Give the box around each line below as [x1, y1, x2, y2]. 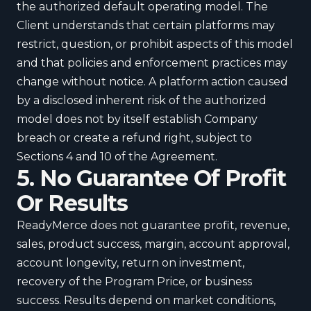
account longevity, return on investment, [17, 256, 244, 269]
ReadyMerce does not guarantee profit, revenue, [17, 219, 289, 232]
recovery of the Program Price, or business [17, 275, 252, 288]
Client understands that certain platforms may [17, 19, 275, 32]
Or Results [17, 190, 128, 217]
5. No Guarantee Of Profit [17, 165, 286, 192]
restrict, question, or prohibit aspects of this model [17, 37, 293, 51]
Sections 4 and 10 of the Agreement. [17, 150, 217, 163]
